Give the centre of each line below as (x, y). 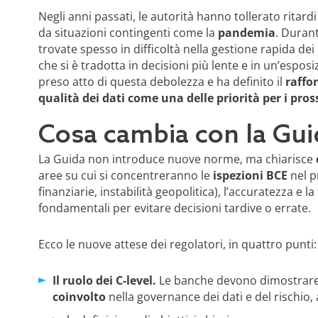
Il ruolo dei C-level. (105, 280)
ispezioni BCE (250, 175)
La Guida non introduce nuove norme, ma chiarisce (177, 159)
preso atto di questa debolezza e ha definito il (161, 81)
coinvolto (79, 296)
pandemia (246, 32)
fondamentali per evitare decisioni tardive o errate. (177, 208)
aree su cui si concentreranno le (125, 175)
